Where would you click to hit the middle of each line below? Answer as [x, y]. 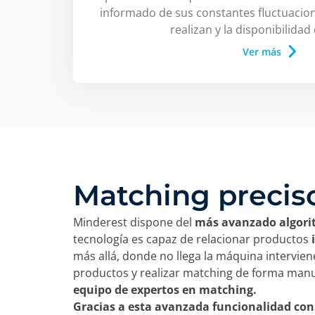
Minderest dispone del [134, 223]
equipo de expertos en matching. [165, 290]
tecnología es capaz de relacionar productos [192, 239]
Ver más [262, 52]
